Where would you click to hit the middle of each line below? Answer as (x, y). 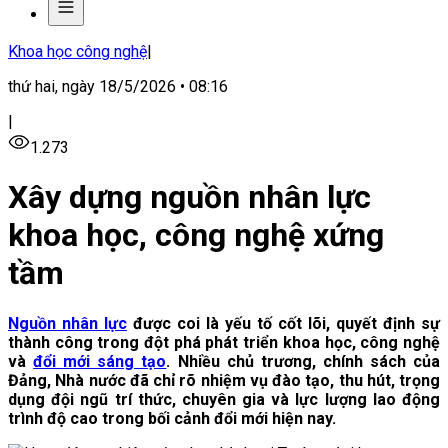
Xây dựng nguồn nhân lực (189, 197)
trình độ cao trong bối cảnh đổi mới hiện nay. (172, 418)
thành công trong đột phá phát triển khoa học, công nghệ (224, 342)
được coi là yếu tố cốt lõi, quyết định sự (283, 323)
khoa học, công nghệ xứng (196, 235)
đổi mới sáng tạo (100, 361)
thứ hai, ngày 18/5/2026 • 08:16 (118, 86)
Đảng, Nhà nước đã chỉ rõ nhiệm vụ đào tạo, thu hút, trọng (224, 380)
